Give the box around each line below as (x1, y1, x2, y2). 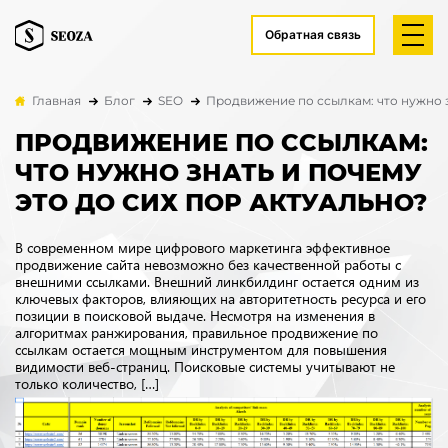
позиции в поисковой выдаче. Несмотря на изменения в (15, 306, 375, 325)
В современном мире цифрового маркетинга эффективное (15, 238, 390, 257)
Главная (32, 93, 81, 108)
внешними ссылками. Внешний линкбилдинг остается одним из (15, 272, 419, 291)
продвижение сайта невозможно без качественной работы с (15, 255, 401, 274)
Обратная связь (264, 27, 361, 42)
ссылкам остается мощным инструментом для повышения (15, 340, 387, 359)
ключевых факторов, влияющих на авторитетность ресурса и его (15, 289, 426, 308)
